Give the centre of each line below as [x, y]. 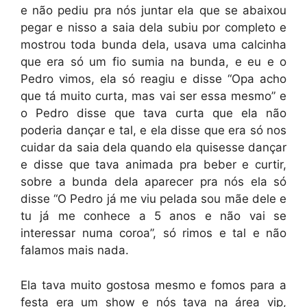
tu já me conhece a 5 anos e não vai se [153, 216]
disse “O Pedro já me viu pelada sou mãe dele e [153, 199]
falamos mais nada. [75, 250]
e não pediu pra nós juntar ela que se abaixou [153, 10]
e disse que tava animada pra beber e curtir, [153, 164]
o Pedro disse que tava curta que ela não [153, 113]
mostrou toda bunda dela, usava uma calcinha [153, 45]
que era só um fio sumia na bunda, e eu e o [153, 62]
